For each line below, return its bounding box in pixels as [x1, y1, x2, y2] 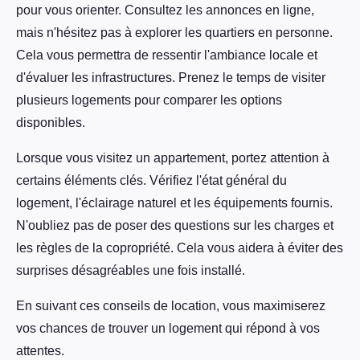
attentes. [16, 344, 64, 358]
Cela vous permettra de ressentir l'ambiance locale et [16, 48, 317, 63]
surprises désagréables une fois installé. [16, 264, 245, 278]
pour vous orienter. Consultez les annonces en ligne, [16, 3, 314, 18]
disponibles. [16, 116, 85, 130]
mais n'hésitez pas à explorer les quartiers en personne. [16, 26, 333, 40]
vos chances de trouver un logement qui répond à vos [16, 321, 320, 336]
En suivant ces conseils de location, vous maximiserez [16, 299, 325, 313]
